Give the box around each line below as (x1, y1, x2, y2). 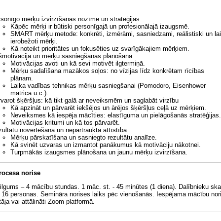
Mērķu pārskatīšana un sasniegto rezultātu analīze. (10, 134, 157, 141)
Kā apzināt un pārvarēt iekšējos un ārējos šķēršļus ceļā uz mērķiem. (10, 104, 206, 111)
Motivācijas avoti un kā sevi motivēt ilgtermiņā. (10, 60, 145, 67)
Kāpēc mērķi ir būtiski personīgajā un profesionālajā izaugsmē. (10, 23, 189, 30)
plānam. (10, 74, 33, 82)
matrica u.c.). (10, 89, 48, 97)
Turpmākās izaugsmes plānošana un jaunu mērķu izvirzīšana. (10, 148, 187, 156)
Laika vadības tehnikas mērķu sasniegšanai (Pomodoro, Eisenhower (10, 82, 206, 89)
